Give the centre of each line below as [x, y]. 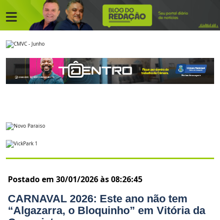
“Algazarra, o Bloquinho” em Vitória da [107, 210]
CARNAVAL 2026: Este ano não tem [98, 198]
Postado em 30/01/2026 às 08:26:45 [75, 179]
